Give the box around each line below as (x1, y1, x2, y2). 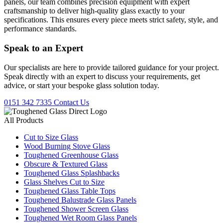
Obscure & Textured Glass (24, 159, 108, 168)
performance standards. (4, 24, 77, 33)
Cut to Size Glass (24, 132, 78, 141)
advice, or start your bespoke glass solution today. (4, 81, 159, 90)
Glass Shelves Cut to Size (24, 177, 105, 186)
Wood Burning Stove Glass (24, 141, 110, 150)
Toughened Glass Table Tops (24, 186, 115, 195)
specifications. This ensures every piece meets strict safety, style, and (4, 15, 218, 24)
